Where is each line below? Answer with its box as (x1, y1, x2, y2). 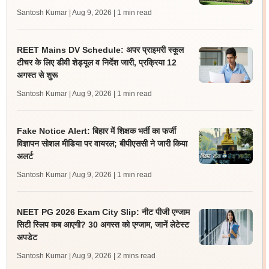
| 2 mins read (113, 252, 156, 260)
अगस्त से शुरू (16, 70, 58, 80)
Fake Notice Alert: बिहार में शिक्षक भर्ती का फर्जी (16, 126, 176, 136)
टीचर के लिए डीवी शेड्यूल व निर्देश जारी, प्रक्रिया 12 (16, 58, 177, 67)
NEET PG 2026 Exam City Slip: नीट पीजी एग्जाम (16, 207, 190, 217)
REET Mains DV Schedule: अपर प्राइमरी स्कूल (16, 45, 184, 55)
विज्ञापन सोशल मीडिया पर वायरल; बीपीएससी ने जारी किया (16, 139, 187, 148)
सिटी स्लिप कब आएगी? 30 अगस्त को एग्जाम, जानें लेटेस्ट (16, 220, 189, 229)
